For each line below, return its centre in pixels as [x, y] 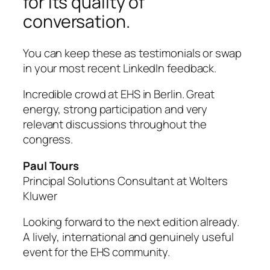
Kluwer [40, 196]
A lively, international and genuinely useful [128, 237]
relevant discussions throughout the [115, 124]
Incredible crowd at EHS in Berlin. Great [119, 94]
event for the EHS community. [97, 252]
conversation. [77, 21]
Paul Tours [51, 165]
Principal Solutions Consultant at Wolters [125, 181]
